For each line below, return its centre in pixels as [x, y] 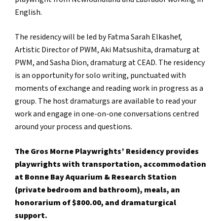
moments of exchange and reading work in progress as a [109, 88]
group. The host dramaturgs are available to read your [106, 101]
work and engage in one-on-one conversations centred [107, 114]
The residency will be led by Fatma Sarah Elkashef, [98, 37]
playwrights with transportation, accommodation [110, 164]
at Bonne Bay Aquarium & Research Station [96, 177]
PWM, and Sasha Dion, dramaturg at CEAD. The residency [110, 63]
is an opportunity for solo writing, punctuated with [100, 75]
